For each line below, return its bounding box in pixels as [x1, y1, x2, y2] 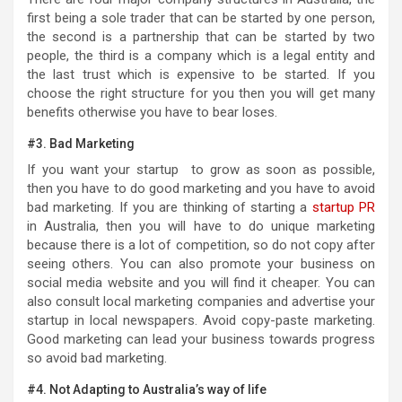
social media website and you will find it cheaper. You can [27, 274, 375, 291]
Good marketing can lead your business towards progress [27, 330, 375, 347]
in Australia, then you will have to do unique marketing [27, 217, 375, 234]
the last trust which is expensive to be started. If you [27, 66, 375, 83]
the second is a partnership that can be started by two [27, 28, 375, 45]
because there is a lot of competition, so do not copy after [27, 236, 375, 253]
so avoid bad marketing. [27, 349, 167, 366]
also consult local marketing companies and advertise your [27, 293, 375, 310]
